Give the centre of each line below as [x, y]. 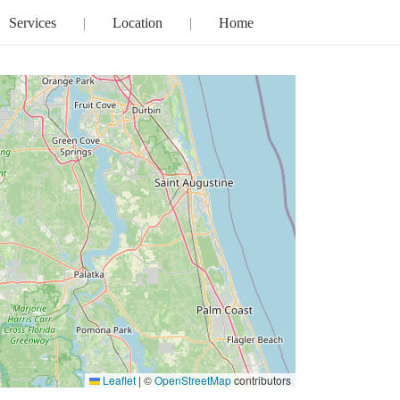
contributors [261, 380]
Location [137, 23]
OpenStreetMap [192, 380]
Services [32, 23]
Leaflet [117, 380]
